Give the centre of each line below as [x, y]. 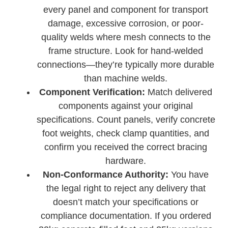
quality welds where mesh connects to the [126, 37]
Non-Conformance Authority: [106, 175]
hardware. [126, 161]
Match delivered [179, 92]
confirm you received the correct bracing [126, 147]
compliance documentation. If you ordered [126, 216]
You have [189, 175]
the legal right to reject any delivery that [126, 189]
